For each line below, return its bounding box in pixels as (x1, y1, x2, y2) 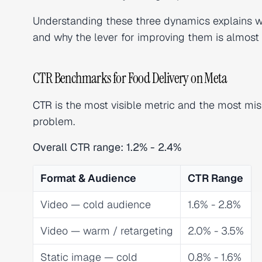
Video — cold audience (40, 198, 151, 211)
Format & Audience (40, 171, 136, 185)
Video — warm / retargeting (40, 224, 173, 237)
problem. (33, 115, 75, 128)
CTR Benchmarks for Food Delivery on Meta (33, 69, 227, 87)
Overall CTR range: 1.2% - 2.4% (33, 140, 181, 154)
